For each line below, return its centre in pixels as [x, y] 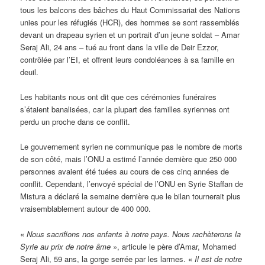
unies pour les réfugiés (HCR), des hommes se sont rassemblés [130, 22]
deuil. [30, 72]
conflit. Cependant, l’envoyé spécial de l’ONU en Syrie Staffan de [132, 184]
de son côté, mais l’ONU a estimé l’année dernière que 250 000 [129, 159]
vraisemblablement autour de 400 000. [86, 209]
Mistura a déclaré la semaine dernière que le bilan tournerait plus [131, 196]
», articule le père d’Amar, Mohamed [174, 246]
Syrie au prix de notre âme [66, 246]
